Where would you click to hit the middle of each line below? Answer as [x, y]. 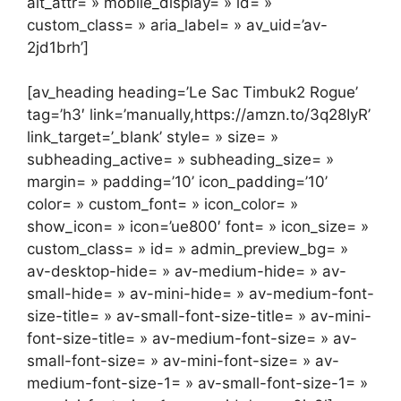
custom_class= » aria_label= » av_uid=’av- [177, 25]
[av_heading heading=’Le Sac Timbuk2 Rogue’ [192, 93]
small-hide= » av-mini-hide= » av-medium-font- [200, 294]
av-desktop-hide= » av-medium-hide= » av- [187, 272]
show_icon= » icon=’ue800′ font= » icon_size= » [198, 227]
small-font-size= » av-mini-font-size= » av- [183, 361]
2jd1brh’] [58, 47]
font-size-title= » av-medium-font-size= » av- [192, 339]
